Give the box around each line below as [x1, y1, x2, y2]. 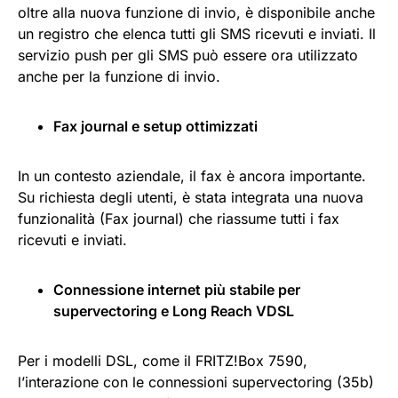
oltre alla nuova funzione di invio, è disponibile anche [18, 3, 375, 21]
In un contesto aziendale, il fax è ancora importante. [18, 166, 366, 185]
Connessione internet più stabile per [53, 280, 300, 298]
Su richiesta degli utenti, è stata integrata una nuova [18, 187, 363, 206]
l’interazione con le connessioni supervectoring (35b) [18, 372, 374, 391]
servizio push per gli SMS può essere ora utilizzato [18, 45, 358, 64]
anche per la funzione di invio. [18, 67, 220, 85]
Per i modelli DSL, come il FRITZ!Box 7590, [18, 351, 307, 370]
